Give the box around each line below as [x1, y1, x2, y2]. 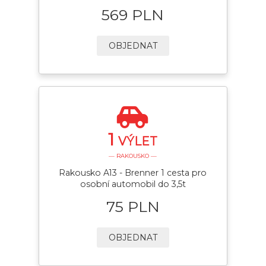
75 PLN [106, 197, 160, 216]
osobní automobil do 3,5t [80, 179, 186, 190]
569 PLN [102, 5, 164, 24]
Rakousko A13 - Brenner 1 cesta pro [59, 167, 207, 179]
